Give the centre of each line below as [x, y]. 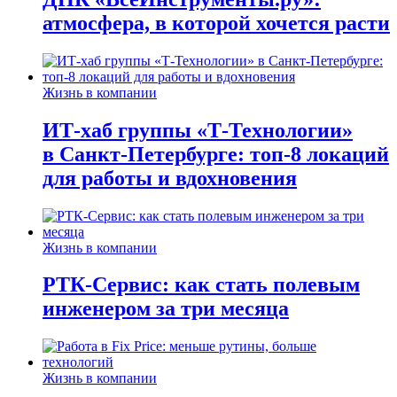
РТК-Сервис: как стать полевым [201, 285]
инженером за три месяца [166, 309]
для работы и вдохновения [170, 178]
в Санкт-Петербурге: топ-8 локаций [216, 154]
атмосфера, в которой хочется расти [216, 23]
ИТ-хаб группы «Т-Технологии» [198, 130]
